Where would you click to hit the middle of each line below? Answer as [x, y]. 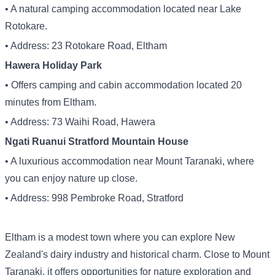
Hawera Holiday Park [53, 65]
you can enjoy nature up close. [71, 178]
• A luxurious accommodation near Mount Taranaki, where [130, 161]
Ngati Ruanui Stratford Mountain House [97, 141]
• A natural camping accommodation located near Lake [123, 9]
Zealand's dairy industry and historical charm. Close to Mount [137, 254]
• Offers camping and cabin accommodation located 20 [123, 85]
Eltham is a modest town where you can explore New [120, 237]
